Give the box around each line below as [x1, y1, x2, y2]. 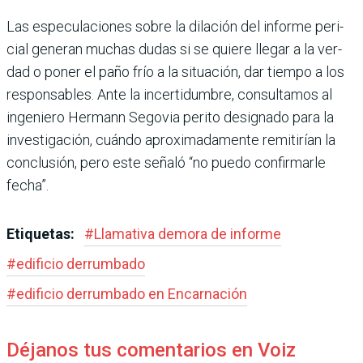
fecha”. [6, 177, 49, 194]
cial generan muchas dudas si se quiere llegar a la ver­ [6, 41, 342, 58]
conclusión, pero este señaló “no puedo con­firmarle [6, 154, 326, 172]
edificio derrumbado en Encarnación [16, 285, 247, 303]
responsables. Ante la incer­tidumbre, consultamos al [6, 86, 332, 104]
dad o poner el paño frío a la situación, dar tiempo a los [6, 63, 344, 81]
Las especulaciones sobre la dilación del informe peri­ [6, 18, 344, 36]
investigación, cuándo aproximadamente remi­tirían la [6, 131, 335, 149]
